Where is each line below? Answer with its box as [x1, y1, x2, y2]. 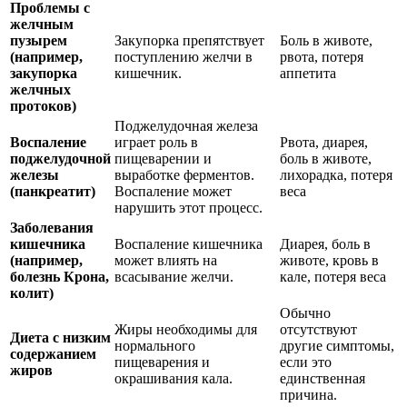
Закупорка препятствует [114, 33, 264, 49]
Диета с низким [10, 330, 111, 346]
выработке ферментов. [114, 167, 254, 184]
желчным [10, 16, 74, 33]
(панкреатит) [10, 184, 95, 200]
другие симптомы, [280, 338, 394, 354]
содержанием [10, 346, 96, 362]
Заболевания [10, 220, 94, 236]
